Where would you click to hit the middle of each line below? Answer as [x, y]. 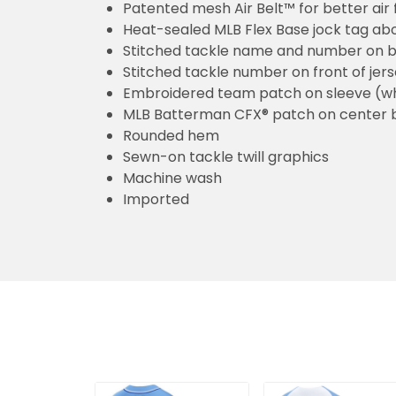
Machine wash [172, 178]
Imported [156, 199]
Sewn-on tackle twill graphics [226, 156]
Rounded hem [171, 135]
